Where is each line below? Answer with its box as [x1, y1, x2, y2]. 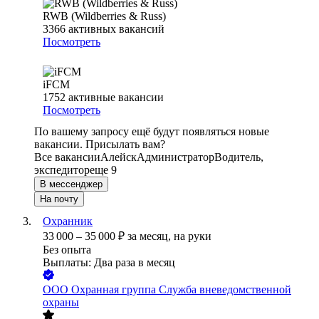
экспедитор [34, 164, 90, 177]
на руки [174, 230, 211, 243]
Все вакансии [34, 151, 100, 164]
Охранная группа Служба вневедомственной [71, 283, 291, 296]
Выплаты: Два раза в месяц [43, 256, 175, 269]
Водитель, [214, 151, 263, 164]
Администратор [137, 151, 214, 164]
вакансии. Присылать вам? [34, 138, 165, 151]
